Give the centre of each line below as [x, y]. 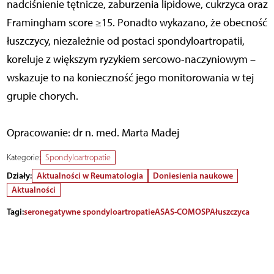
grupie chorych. [42, 96]
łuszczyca [232, 212]
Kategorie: [23, 158]
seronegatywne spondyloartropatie [89, 212]
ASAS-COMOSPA [185, 212]
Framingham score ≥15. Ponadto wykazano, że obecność [137, 23]
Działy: [19, 176]
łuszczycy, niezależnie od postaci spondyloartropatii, [125, 41]
